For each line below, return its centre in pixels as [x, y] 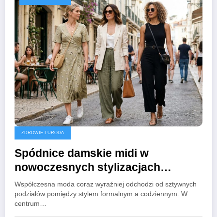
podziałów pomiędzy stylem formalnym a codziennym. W [101, 194]
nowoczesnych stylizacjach [87, 167]
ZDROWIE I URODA [43, 132]
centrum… [31, 203]
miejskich [40, 181]
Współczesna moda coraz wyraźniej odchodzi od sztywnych [106, 184]
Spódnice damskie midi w [82, 153]
